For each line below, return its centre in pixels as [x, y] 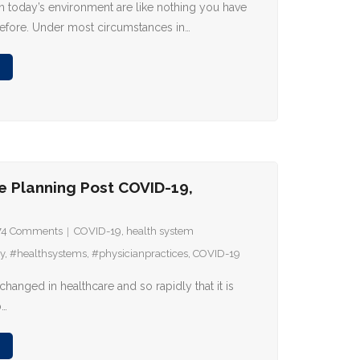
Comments [37, 231]
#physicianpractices [140, 254]
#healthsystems [49, 254]
